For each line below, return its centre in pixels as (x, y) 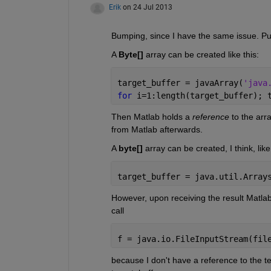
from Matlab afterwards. (157, 129)
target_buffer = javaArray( (180, 83)
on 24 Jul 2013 (147, 7)
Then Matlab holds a (150, 116)
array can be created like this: (201, 54)
